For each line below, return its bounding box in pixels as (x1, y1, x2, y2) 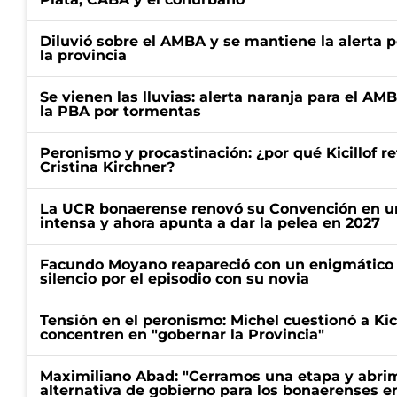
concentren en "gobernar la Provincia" (40, 326, 324, 343)
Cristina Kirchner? (40, 159, 175, 175)
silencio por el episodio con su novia (40, 270, 309, 287)
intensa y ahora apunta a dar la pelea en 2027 (40, 214, 380, 231)
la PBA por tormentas (40, 103, 201, 120)
